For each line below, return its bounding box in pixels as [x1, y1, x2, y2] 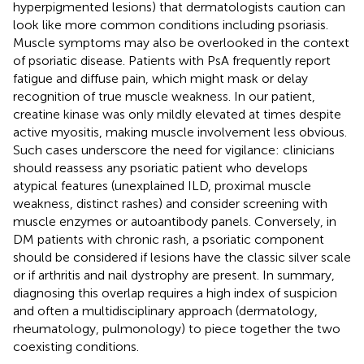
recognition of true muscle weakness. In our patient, [13, 88, 315, 104]
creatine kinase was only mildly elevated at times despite [13, 106, 341, 122]
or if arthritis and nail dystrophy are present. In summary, [13, 266, 335, 283]
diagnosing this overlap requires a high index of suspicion [13, 284, 337, 301]
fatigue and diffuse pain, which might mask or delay [13, 70, 308, 86]
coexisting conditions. [13, 338, 139, 354]
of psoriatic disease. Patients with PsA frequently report [13, 52, 331, 68]
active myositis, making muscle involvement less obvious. [13, 123, 347, 140]
